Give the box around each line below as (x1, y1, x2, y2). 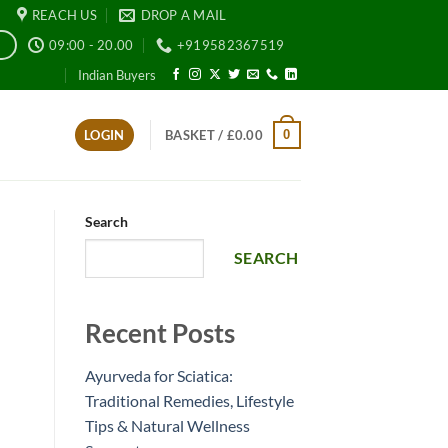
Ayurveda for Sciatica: (84, 366, 233, 386)
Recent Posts (84, 318, 235, 349)
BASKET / (165, 127, 227, 143)
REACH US (31, 7, 97, 23)
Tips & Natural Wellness (84, 416, 250, 436)
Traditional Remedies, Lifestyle (84, 391, 294, 411)
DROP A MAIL (140, 7, 227, 23)
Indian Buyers (77, 67, 156, 83)
